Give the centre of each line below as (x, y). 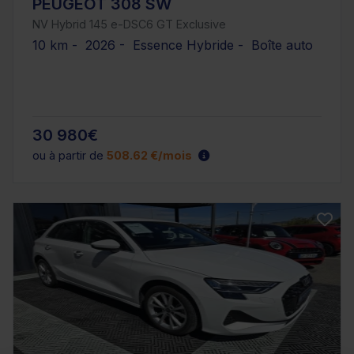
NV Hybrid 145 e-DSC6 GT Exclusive (129, 24)
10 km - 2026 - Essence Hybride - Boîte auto (173, 45)
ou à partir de (70, 155)
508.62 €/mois (149, 155)
